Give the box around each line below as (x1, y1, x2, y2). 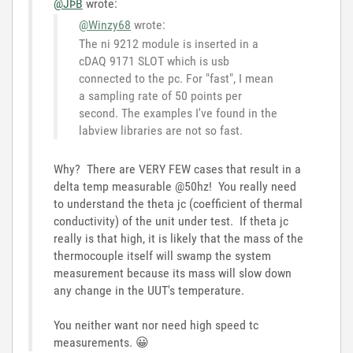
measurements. (54, 335, 136, 350)
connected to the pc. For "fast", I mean (79, 71, 273, 86)
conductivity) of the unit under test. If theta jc (54, 214, 288, 229)
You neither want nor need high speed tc (54, 318, 258, 333)
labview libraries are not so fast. (79, 123, 243, 138)
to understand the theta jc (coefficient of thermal (54, 196, 303, 211)
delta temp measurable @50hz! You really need (54, 179, 296, 194)
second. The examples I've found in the (79, 106, 277, 121)
